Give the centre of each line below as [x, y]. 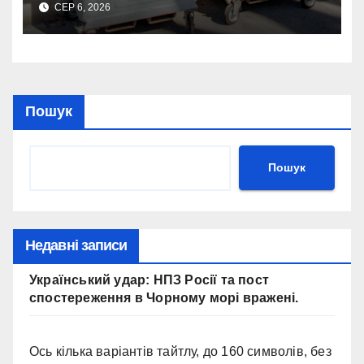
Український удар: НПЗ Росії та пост [149, 279]
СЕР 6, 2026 [81, 8]
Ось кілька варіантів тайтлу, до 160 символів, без [180, 351]
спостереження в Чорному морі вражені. [164, 297]
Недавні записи [76, 245]
